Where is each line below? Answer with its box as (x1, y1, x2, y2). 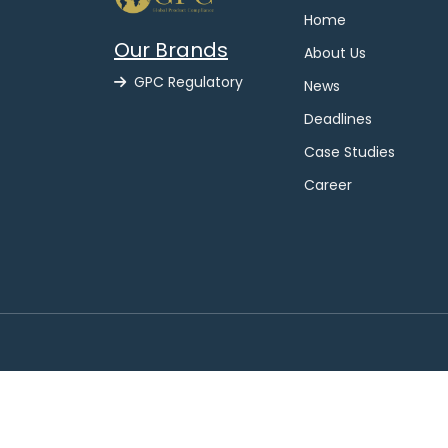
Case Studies (304, 142, 395, 162)
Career (304, 175, 352, 195)
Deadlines (304, 109, 372, 129)
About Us (304, 43, 366, 63)
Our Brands (114, 36, 228, 65)
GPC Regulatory (134, 72, 243, 93)
